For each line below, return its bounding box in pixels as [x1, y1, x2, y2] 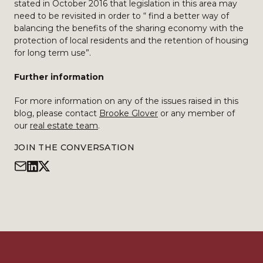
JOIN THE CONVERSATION [14, 142, 134, 153]
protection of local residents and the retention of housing [14, 35, 248, 46]
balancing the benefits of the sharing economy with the [14, 23, 244, 33]
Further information [14, 72, 104, 82]
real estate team [30, 120, 98, 131]
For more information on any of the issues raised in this [14, 96, 238, 106]
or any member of [158, 108, 235, 119]
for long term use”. [14, 48, 91, 58]
